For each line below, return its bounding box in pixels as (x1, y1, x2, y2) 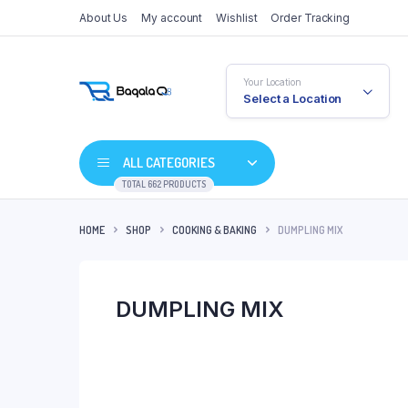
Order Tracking (270, 10, 351, 25)
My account (141, 10, 203, 25)
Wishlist (216, 10, 258, 25)
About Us (79, 10, 128, 25)
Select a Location (243, 90, 342, 106)
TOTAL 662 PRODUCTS (122, 178, 206, 189)
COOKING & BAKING (172, 222, 257, 237)
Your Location (243, 76, 301, 87)
